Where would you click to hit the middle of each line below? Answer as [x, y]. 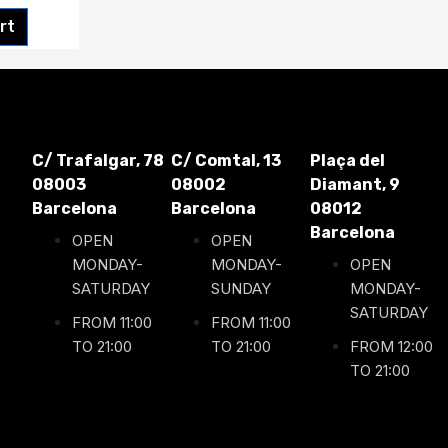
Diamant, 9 [355, 184]
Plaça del [347, 160]
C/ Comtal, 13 [226, 160]
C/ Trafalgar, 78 [98, 160]
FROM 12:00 [391, 346]
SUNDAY [241, 288]
